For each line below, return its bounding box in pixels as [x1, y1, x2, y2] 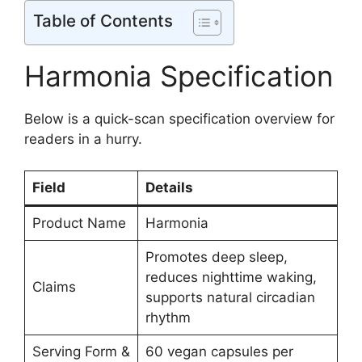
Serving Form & [32, 343, 130, 360]
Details [145, 179, 193, 196]
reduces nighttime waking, [145, 268, 317, 285]
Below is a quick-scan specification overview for [24, 111, 335, 127]
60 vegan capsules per [145, 343, 293, 360]
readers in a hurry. [24, 131, 142, 147]
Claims [32, 278, 76, 295]
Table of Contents [33, 11, 173, 31]
